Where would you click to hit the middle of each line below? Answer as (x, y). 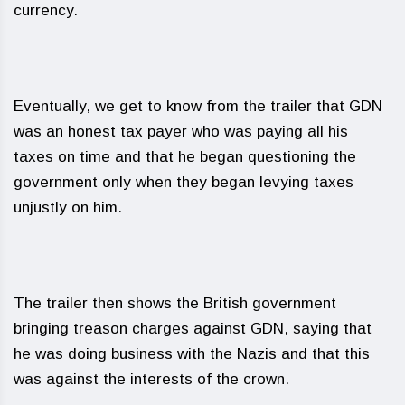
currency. (46, 11)
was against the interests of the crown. (151, 380)
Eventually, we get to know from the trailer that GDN (198, 107)
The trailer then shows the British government (175, 304)
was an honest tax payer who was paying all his (181, 132)
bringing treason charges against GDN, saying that (193, 329)
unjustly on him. (68, 208)
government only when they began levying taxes (184, 183)
